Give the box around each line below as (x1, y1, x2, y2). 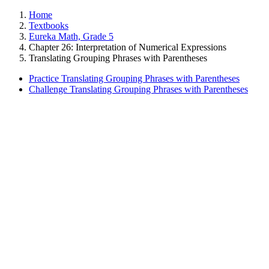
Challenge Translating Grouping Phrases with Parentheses (29, 84, 248, 94)
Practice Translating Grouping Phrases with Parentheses (29, 73, 240, 83)
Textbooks (29, 20, 68, 31)
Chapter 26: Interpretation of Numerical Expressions (29, 42, 226, 52)
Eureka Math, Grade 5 (29, 31, 113, 41)
